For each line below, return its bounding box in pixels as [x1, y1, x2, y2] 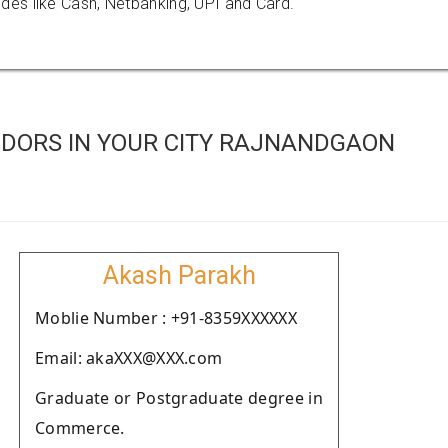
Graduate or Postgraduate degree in [35, 387, 323, 409]
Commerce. [35, 417, 125, 439]
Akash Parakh [102, 261, 256, 290]
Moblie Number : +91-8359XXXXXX [35, 307, 297, 329]
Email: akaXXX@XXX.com [35, 347, 223, 369]
